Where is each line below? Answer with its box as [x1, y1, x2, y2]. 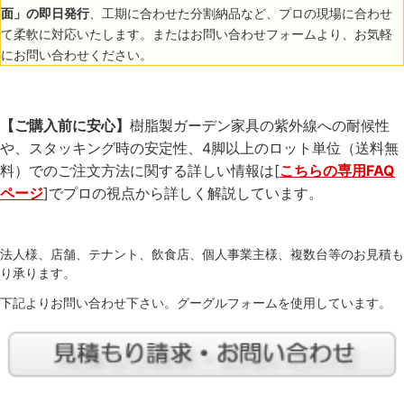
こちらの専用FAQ [280, 161, 395, 180]
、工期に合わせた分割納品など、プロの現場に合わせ [89, 5, 392, 22]
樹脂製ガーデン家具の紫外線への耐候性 [130, 116, 390, 135]
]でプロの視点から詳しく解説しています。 [43, 184, 323, 203]
